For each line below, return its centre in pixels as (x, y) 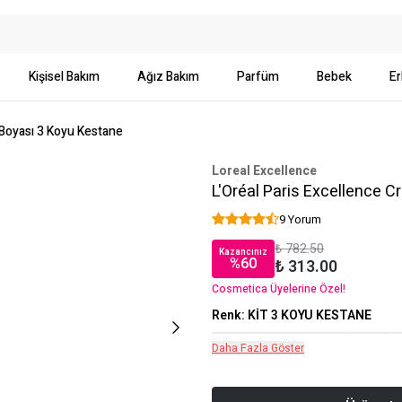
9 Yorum (300, 219)
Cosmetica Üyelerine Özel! (279, 289)
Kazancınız (243, 252)
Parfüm (258, 77)
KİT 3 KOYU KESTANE (310, 315)
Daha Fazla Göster (258, 348)
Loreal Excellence (264, 171)
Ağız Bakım (168, 77)
